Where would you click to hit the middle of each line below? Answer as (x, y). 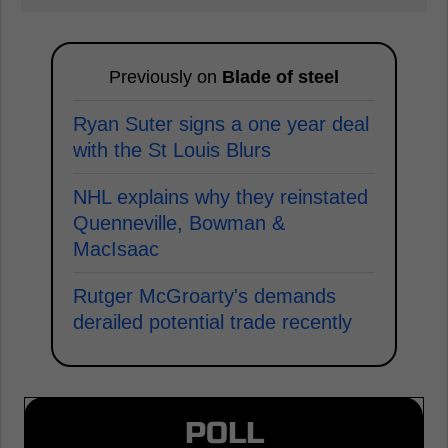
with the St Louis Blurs (172, 150)
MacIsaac (116, 249)
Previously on (165, 77)
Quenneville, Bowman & (179, 223)
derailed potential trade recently (212, 322)
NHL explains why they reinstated (220, 197)
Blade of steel (280, 77)
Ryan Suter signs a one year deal (221, 124)
